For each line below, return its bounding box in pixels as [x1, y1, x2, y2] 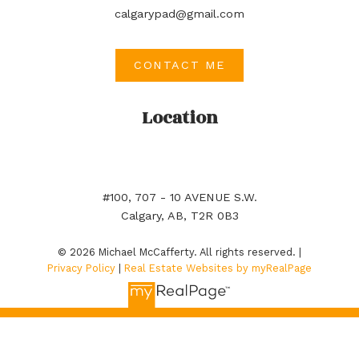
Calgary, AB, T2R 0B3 [120, 208, 239, 222]
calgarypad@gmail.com [115, 6, 244, 20]
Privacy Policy [47, 261, 115, 274]
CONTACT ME [134, 58, 225, 72]
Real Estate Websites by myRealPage [124, 261, 312, 274]
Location [141, 104, 218, 131]
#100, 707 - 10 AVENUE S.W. [102, 190, 257, 204]
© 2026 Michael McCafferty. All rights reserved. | [58, 245, 301, 258]
